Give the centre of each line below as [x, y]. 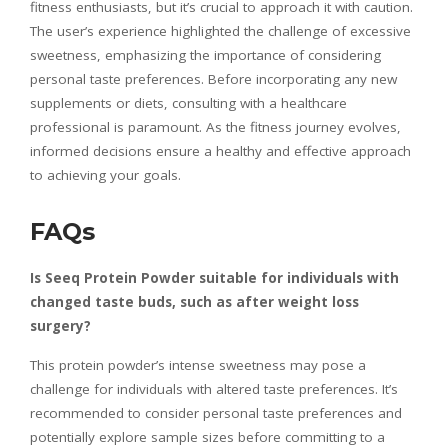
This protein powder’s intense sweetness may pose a [198, 365]
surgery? [60, 326]
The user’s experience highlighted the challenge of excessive [220, 31]
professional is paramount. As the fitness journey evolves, [215, 127]
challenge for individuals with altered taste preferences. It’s [214, 389]
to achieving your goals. [105, 175]
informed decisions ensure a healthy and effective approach [220, 151]
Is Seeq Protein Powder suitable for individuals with [214, 278]
